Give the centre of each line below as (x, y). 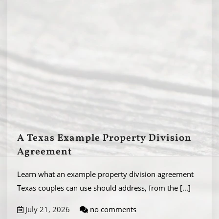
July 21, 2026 (47, 209)
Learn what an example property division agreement (105, 174)
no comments (112, 209)
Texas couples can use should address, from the (99, 188)
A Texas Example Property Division (104, 138)
